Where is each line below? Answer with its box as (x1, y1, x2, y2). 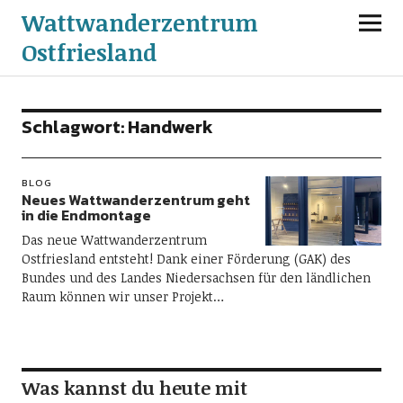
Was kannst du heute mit (21, 375, 247, 400)
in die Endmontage (21, 204, 151, 226)
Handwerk (127, 113, 213, 140)
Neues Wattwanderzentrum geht (21, 189, 250, 210)
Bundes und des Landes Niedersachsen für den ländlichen (21, 269, 371, 286)
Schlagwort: (21, 113, 128, 140)
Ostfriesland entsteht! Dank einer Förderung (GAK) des (21, 250, 351, 267)
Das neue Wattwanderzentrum (21, 231, 207, 248)
